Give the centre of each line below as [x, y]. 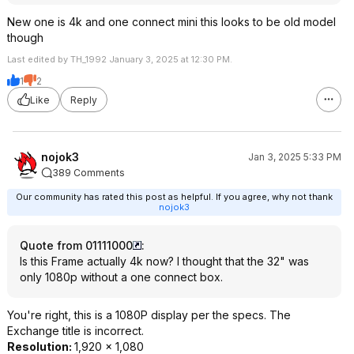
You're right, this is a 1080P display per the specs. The [149, 315]
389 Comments [88, 173]
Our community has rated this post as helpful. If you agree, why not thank [174, 197]
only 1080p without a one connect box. [121, 277]
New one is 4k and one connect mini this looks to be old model [171, 22]
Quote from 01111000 [76, 245]
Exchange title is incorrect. [75, 331]
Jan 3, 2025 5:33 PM [295, 157]
